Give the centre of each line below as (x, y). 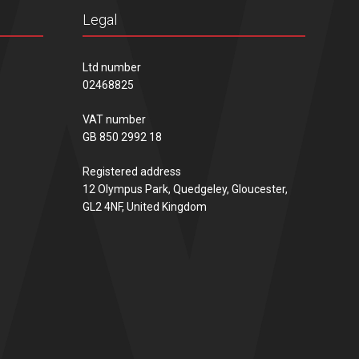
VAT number (114, 119)
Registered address (131, 171)
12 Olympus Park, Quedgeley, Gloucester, (185, 189)
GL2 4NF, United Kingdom (144, 206)
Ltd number (111, 67)
